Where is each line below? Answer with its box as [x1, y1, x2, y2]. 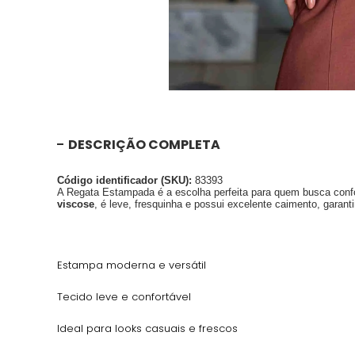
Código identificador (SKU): [57, 174, 192, 186]
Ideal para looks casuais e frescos [57, 320, 238, 336]
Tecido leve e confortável [57, 288, 191, 304]
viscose [57, 197, 94, 210]
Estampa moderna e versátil [57, 257, 206, 273]
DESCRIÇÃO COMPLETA [68, 135, 220, 154]
